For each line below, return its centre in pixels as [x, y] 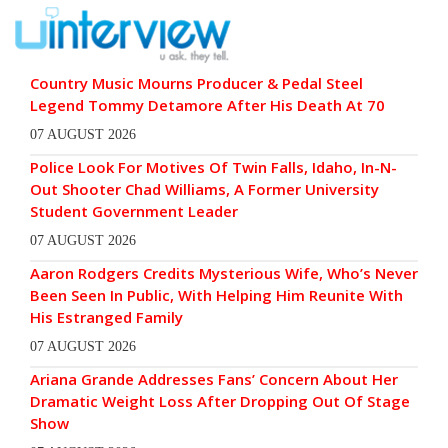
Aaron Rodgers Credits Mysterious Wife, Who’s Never [224, 273]
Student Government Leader [134, 211]
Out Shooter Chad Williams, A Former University [204, 189]
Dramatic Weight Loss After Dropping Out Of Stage [220, 401]
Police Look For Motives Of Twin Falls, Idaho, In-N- [213, 167]
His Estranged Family [106, 317]
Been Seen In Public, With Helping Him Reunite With [216, 295]
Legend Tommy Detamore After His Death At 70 [207, 105]
